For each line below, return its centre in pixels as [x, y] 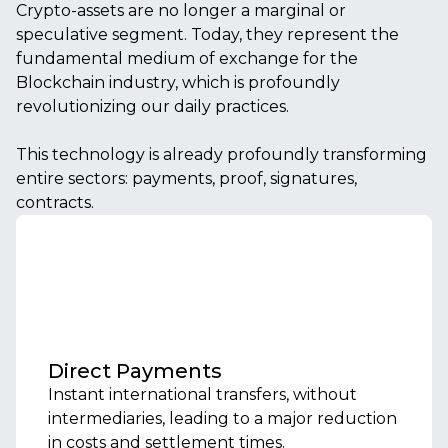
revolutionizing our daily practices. [152, 106]
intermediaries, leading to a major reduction [222, 418]
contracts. [55, 202]
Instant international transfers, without [202, 394]
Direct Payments [135, 371]
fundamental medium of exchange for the [187, 58]
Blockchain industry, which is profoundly [178, 82]
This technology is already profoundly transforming [221, 154]
